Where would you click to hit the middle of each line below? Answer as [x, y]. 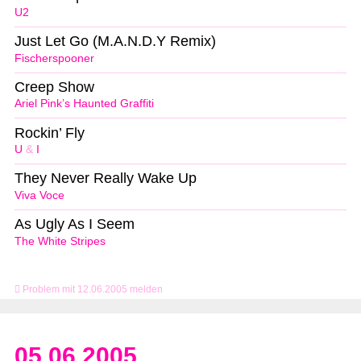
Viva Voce [39, 196]
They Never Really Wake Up [106, 178]
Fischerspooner [54, 58]
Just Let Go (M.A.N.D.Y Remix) [115, 41]
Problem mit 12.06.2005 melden [91, 290]
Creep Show [54, 87]
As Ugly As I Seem [75, 224]
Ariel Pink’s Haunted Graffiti [84, 104]
